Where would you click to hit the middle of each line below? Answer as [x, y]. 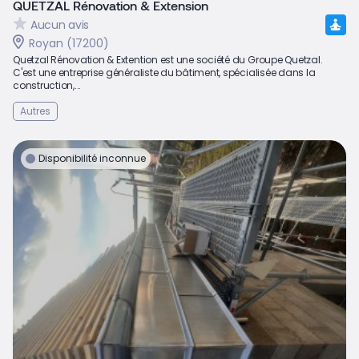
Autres [35, 111]
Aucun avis [60, 24]
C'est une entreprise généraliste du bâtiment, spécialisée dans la [164, 73]
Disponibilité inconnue [92, 159]
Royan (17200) [69, 44]
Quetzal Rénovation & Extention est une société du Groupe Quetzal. [168, 60]
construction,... [47, 86]
